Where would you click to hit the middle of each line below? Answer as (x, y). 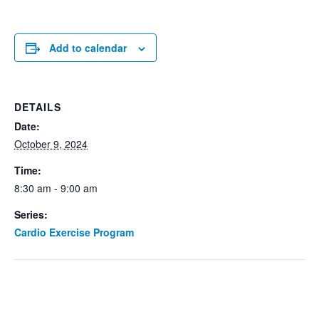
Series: (31, 214)
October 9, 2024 (51, 144)
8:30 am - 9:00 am (56, 188)
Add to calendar (88, 48)
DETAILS (38, 107)
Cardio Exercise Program (74, 232)
